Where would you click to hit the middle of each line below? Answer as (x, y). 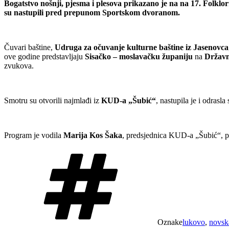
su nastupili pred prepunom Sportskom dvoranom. (92, 12)
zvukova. (19, 65)
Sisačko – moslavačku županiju (139, 56)
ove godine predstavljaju (44, 56)
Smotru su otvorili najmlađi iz (53, 100)
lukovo (194, 222)
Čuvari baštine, (29, 47)
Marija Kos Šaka (93, 135)
